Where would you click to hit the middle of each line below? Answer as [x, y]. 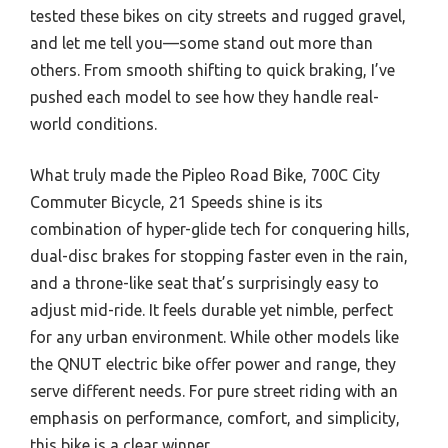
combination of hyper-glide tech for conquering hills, [220, 228]
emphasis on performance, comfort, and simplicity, [215, 417]
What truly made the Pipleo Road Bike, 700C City [205, 174]
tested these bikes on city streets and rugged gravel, [218, 15]
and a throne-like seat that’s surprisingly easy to [204, 282]
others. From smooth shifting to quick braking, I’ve [212, 69]
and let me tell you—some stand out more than [201, 42]
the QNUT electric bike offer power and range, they [213, 363]
